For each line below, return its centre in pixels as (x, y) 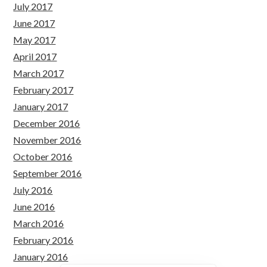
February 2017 (44, 90)
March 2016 (39, 223)
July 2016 (33, 190)
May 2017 (35, 40)
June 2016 (34, 207)
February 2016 (44, 240)
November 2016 (47, 140)
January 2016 (41, 257)
